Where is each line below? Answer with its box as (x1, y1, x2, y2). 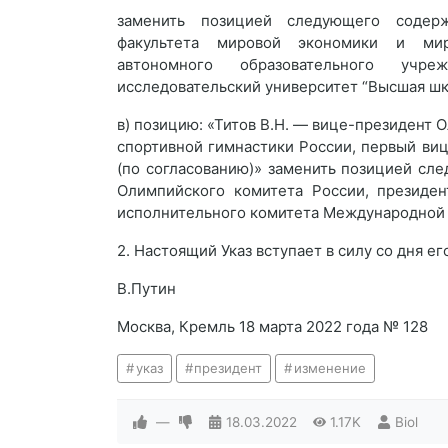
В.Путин (117, 279, 176, 298)
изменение (293, 360, 366, 376)
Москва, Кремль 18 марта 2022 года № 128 (117, 317, 428, 336)
